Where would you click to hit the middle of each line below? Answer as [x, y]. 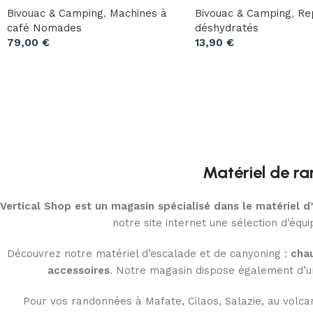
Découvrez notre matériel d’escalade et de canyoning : [148, 254]
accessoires [78, 271]
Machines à [138, 14]
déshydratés [226, 28]
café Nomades [44, 28]
